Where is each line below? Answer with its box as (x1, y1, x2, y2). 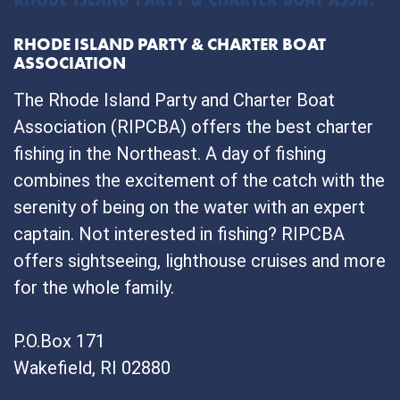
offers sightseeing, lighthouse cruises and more (13, 250, 386, 271)
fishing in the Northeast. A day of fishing (13, 143, 326, 164)
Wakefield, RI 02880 (13, 357, 171, 379)
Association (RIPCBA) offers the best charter (13, 116, 373, 137)
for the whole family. (13, 277, 174, 298)
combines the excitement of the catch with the (13, 170, 385, 191)
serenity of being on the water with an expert (13, 196, 365, 218)
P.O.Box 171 (13, 330, 105, 352)
